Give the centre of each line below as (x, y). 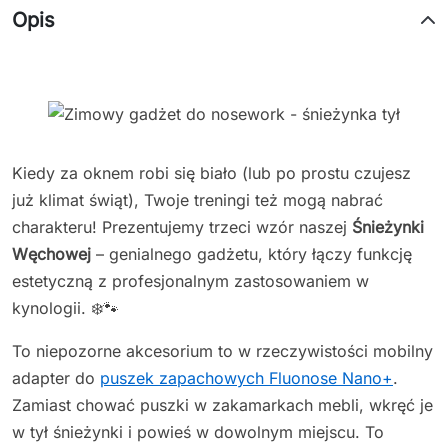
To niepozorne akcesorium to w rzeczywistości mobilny (222, 350)
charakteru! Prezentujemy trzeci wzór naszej (182, 226)
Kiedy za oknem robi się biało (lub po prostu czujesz (211, 172)
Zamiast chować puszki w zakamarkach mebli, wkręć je (222, 404)
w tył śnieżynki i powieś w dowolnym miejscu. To (198, 431)
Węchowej (51, 253)
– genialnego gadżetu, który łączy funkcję (251, 253)
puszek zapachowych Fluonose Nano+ (246, 377)
